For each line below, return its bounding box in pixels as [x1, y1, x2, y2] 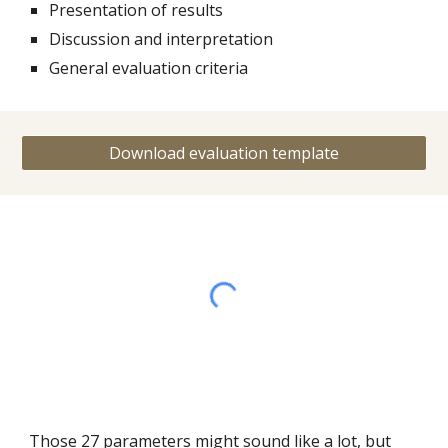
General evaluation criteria [49, 57, 249, 79]
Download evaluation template [109, 142, 339, 164]
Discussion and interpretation [49, 28, 274, 50]
